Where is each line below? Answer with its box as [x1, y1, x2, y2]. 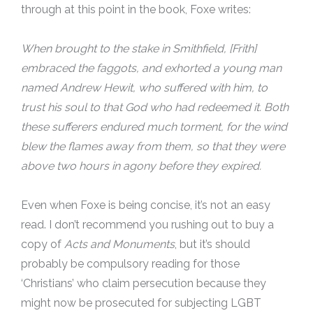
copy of [21, 238, 64, 251]
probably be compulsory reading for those [21, 257, 240, 270]
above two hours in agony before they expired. [21, 159, 261, 173]
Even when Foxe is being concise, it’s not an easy [21, 198, 270, 212]
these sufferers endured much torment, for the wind [21, 120, 287, 133]
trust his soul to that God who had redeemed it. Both [21, 101, 289, 114]
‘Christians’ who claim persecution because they [21, 277, 266, 290]
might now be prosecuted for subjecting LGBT [21, 296, 261, 310]
